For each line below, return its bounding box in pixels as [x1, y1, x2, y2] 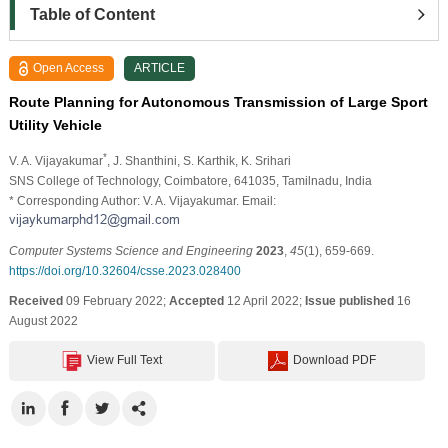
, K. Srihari [234, 153, 291, 168]
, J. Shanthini [106, 153, 177, 168]
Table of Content [29, 5, 155, 23]
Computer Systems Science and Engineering [8, 243, 253, 258]
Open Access [33, 60, 105, 75]
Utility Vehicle [8, 116, 102, 133]
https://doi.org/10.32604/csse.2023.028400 [8, 263, 241, 278]
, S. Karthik [176, 153, 235, 168]
